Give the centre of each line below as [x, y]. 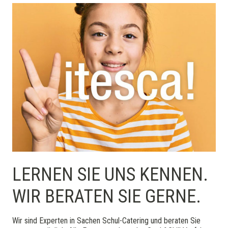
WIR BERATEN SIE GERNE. [107, 197]
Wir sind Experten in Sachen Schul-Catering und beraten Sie [106, 221]
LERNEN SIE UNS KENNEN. [110, 175]
